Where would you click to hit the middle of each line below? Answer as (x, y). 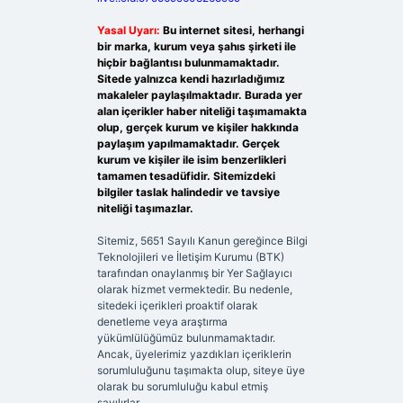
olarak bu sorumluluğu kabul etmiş (182, 387)
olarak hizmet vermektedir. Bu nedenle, (194, 290)
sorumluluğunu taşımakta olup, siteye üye (201, 371)
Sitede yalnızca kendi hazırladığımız (191, 79)
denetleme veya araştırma (162, 322)
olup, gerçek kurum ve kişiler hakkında (197, 128)
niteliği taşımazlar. (145, 209)
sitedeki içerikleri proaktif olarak (177, 306)
